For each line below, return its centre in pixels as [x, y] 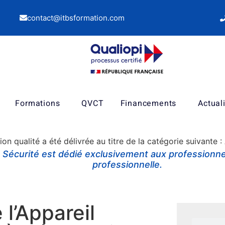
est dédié [63, 154]
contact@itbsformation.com [76, 18]
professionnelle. [127, 165]
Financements [148, 103]
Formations [38, 103]
